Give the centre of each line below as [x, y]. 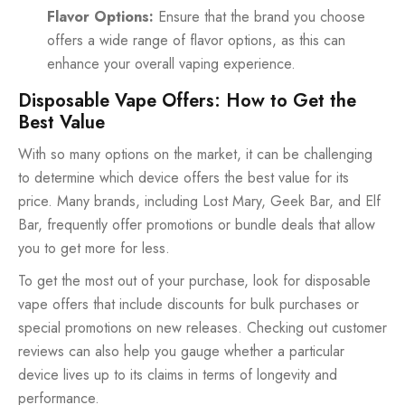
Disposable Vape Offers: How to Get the [187, 100]
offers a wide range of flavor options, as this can [196, 40]
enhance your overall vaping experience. [171, 63]
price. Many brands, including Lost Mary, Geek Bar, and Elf [199, 201]
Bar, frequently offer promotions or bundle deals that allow [197, 224]
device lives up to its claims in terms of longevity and [178, 374]
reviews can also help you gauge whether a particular [181, 351]
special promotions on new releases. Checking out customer [202, 327]
